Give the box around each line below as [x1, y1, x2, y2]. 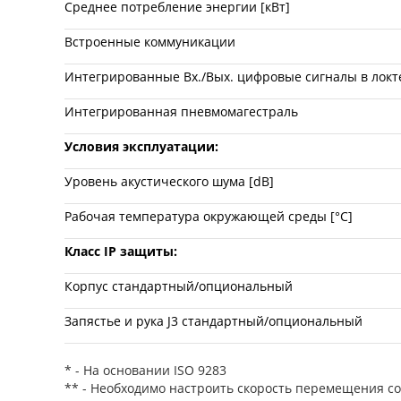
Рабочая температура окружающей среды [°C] [64, 207, 353, 225]
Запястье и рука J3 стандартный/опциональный [64, 311, 363, 329]
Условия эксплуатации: [64, 137, 218, 155]
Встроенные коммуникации [64, 32, 235, 50]
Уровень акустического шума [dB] [64, 172, 274, 190]
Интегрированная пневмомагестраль [64, 102, 298, 120]
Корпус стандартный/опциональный [64, 277, 293, 294]
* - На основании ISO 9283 [64, 361, 226, 379]
